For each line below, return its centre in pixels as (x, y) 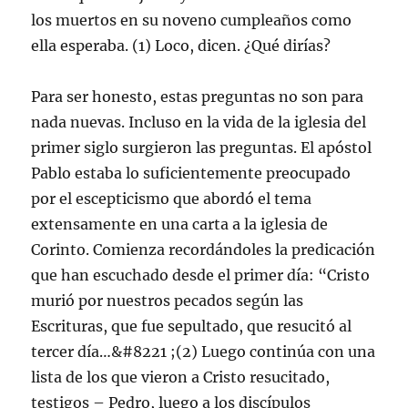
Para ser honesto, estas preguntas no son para (198, 96)
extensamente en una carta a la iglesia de (180, 224)
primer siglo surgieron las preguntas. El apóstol (202, 147)
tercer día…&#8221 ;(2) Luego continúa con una (204, 351)
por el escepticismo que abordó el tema (172, 198)
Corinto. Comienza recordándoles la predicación (204, 249)
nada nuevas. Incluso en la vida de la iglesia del (199, 122)
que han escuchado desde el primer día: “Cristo (201, 275)
